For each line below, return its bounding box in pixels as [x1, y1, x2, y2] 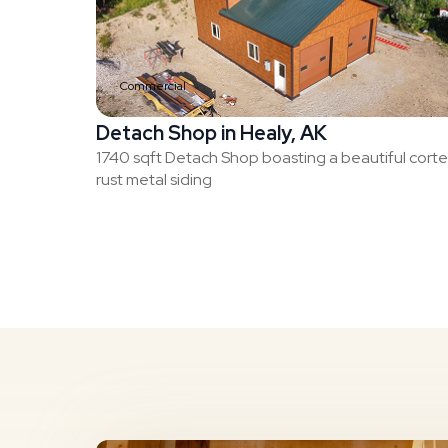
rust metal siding [96, 169, 212, 191]
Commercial [120, 78, 186, 95]
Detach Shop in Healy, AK [96, 120, 327, 147]
